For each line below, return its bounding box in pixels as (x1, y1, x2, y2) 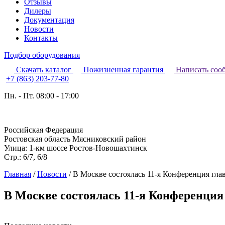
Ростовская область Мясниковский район (4, 135, 146, 143)
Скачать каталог (14, 65, 73, 74)
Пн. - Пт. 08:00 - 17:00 (4, 91, 79, 100)
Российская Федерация (4, 126, 83, 134)
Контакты (24, 34, 58, 42)
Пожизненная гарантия (81, 65, 165, 74)
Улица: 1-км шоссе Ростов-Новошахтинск (4, 144, 147, 152)
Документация (24, 16, 74, 24)
